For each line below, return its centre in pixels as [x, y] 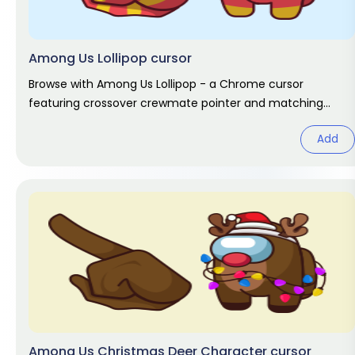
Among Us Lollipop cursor [110, 58]
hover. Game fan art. [86, 122]
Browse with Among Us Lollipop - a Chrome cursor [166, 84]
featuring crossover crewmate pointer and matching [176, 103]
